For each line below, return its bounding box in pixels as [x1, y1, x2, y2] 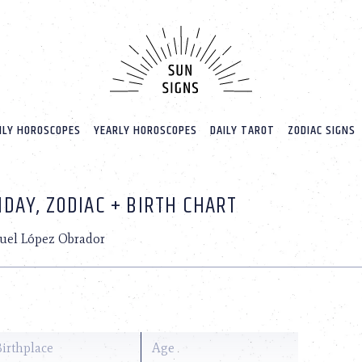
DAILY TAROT [209, 120, 275, 141]
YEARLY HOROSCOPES [93, 120, 197, 141]
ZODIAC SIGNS [287, 120, 356, 141]
